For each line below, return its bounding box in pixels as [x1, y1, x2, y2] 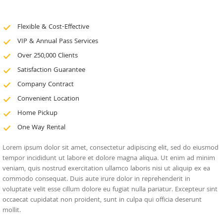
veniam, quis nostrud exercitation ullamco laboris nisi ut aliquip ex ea [2, 164, 210, 174]
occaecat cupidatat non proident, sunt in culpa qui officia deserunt [2, 195, 202, 206]
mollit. [2, 205, 21, 216]
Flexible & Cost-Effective [17, 22, 89, 33]
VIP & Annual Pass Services [17, 36, 98, 47]
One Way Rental [17, 122, 65, 133]
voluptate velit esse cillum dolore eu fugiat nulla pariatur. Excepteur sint [2, 184, 218, 195]
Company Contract [17, 79, 74, 90]
